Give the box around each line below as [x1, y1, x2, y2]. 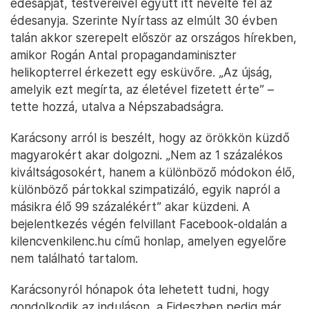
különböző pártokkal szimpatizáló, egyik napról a [10, 182, 280, 197]
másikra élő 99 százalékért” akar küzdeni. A [10, 199, 250, 214]
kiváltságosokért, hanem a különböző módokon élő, [10, 165, 295, 179]
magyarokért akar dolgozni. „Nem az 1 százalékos [10, 148, 283, 162]
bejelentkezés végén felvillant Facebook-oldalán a [10, 217, 287, 231]
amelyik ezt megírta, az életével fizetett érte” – [10, 82, 274, 97]
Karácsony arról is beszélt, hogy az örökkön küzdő [10, 130, 290, 145]
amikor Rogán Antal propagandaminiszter [10, 48, 237, 62]
